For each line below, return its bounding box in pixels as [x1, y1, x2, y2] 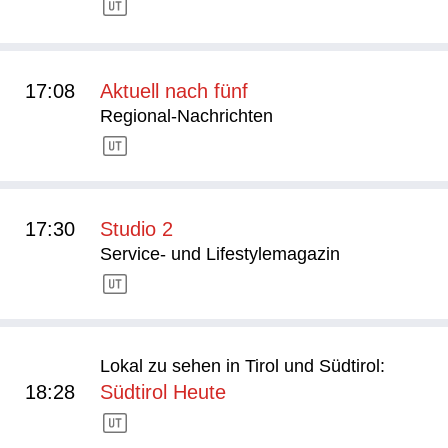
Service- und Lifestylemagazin [100, 244, 340, 264]
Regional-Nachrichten [100, 106, 273, 126]
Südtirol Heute [100, 381, 226, 403]
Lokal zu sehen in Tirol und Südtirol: [100, 356, 385, 376]
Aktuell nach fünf [100, 80, 248, 102]
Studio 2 [100, 218, 173, 240]
